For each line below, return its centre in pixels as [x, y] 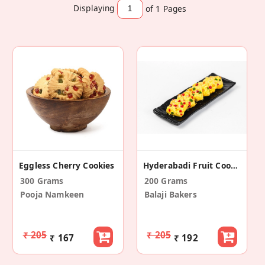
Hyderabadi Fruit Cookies [234, 166]
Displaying [94, 8]
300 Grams [42, 181]
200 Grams [166, 181]
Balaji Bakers [170, 195]
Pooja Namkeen [52, 195]
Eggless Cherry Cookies [67, 166]
